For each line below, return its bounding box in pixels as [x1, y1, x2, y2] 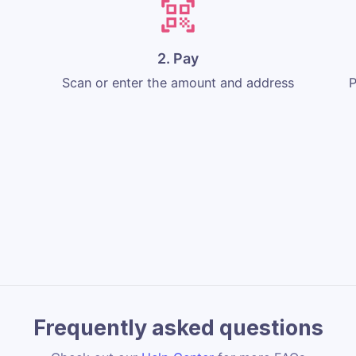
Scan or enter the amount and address [61, 74, 294, 91]
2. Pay [157, 49, 199, 67]
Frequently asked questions [33, 314, 323, 341]
